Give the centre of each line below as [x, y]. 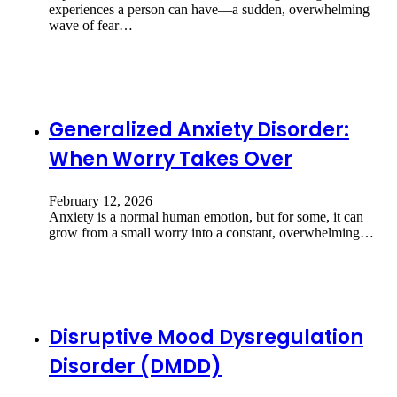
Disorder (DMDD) [135, 366]
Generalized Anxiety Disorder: [199, 129]
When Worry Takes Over [171, 159]
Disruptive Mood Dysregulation [206, 337]
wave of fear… [91, 25]
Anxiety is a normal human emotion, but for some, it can [206, 216]
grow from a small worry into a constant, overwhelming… [211, 232]
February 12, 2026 [101, 200]
